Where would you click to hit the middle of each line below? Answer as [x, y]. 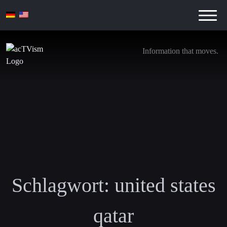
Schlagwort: [60, 185]
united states [165, 185]
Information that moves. [180, 51]
